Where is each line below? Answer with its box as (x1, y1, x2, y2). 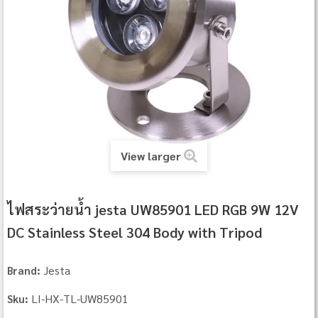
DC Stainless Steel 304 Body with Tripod (7, 223, 263, 242)
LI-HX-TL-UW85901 (31, 291, 129, 307)
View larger (121, 148, 181, 164)
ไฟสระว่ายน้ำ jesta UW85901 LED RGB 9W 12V (7, 200, 300, 219)
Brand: (7, 263, 41, 278)
